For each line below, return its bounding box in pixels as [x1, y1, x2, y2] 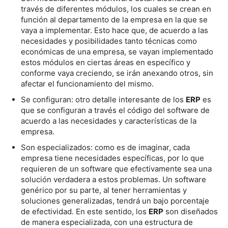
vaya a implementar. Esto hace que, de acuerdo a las [21, 25, 208, 35]
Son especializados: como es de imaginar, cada [21, 142, 190, 152]
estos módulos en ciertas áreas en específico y [21, 57, 190, 67]
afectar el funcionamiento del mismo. [21, 78, 156, 89]
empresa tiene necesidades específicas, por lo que [21, 153, 204, 163]
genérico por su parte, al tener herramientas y [21, 185, 187, 195]
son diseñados [163, 206, 218, 216]
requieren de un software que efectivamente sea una [21, 163, 212, 174]
